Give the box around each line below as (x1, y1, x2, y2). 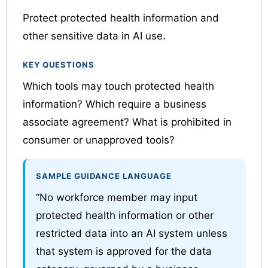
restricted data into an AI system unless (35, 227, 227, 239)
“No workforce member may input (35, 191, 197, 203)
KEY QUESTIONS (22, 59, 95, 69)
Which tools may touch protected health (22, 80, 214, 92)
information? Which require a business (22, 98, 206, 110)
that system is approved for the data (35, 245, 212, 257)
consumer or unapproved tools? (22, 133, 175, 146)
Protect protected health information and (22, 11, 219, 24)
